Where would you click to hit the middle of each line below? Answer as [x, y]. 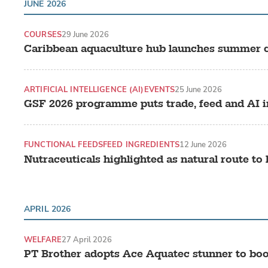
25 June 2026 [199, 90]
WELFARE [43, 239]
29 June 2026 [85, 34]
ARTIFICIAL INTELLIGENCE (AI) [84, 90]
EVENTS [159, 90]
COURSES [43, 34]
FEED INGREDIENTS [141, 145]
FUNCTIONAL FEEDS [63, 145]
